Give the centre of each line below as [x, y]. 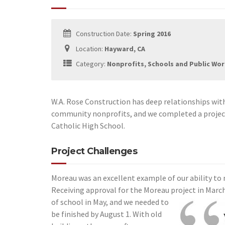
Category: [91, 64]
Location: [89, 49]
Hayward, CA [125, 49]
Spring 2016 [152, 34]
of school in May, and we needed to [110, 202]
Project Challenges [94, 151]
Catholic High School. [88, 126]
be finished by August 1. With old [106, 214]
